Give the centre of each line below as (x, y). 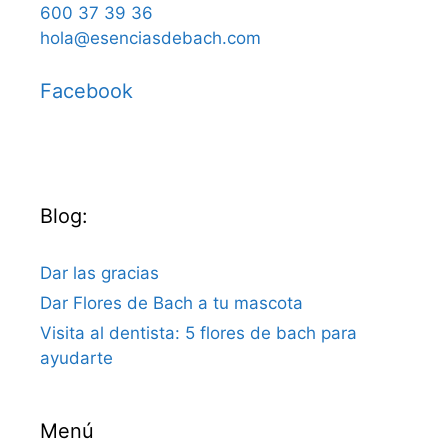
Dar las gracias (99, 272)
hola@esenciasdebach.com (150, 37)
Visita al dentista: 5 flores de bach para (198, 332)
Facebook (86, 90)
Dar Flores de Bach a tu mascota (171, 302)
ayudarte (76, 357)
